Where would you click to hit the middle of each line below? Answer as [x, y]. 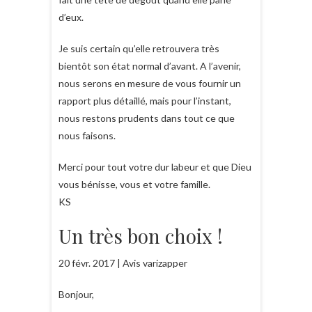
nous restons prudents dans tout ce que [147, 118]
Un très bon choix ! [141, 236]
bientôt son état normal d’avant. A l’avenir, [150, 66]
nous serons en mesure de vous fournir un [150, 83]
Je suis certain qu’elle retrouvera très [139, 48]
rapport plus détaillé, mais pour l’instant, [145, 101]
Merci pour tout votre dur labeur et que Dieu [155, 167]
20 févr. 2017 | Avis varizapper [123, 263]
